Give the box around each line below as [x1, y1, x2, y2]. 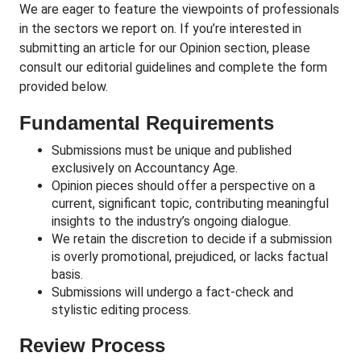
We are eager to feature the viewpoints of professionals [19, 2, 339, 17]
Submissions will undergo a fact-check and [52, 284, 293, 300]
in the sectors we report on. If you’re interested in [19, 21, 301, 36]
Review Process [19, 334, 165, 356]
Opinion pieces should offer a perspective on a [52, 178, 315, 193]
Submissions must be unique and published [52, 143, 292, 158]
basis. [52, 267, 83, 282]
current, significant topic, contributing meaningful [52, 196, 329, 211]
